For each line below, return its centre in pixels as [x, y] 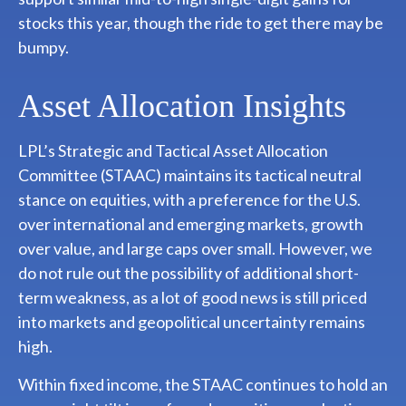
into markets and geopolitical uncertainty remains [192, 322]
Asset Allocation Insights [182, 106]
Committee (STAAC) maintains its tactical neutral [190, 175]
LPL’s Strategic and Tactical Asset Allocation [173, 151]
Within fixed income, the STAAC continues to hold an [203, 385]
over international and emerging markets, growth [191, 224]
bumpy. [43, 48]
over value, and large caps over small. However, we [195, 249]
